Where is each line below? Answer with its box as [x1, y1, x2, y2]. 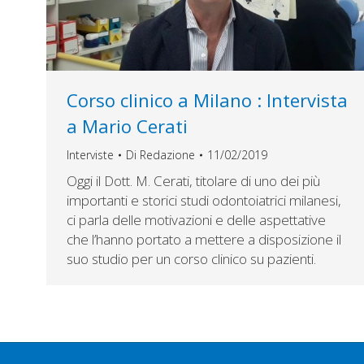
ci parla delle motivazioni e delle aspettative [67, 210, 326, 230]
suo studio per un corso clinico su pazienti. [67, 249, 316, 269]
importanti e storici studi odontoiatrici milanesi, [67, 191, 341, 210]
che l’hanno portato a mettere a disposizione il [67, 230, 341, 249]
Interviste [67, 147, 114, 163]
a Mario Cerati [67, 114, 188, 139]
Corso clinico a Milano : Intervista [67, 88, 348, 113]
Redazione [140, 147, 195, 163]
